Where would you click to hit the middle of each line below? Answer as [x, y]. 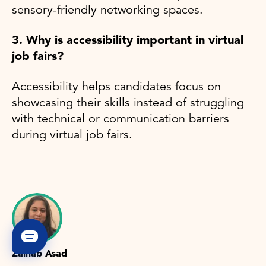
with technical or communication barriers [121, 118]
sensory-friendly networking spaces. [107, 9]
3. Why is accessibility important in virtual [128, 39]
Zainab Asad [39, 253]
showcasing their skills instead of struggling [128, 102]
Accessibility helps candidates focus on [116, 86]
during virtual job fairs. [72, 134]
